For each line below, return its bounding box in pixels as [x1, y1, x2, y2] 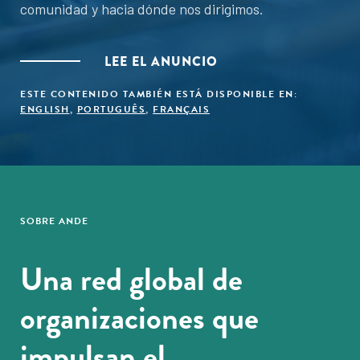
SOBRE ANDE [20, 214, 88, 228]
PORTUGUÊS [76, 102, 145, 117]
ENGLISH [20, 102, 70, 117]
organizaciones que [20, 294, 259, 342]
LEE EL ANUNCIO [104, 52, 218, 71]
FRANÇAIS [153, 102, 210, 117]
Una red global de [20, 256, 243, 303]
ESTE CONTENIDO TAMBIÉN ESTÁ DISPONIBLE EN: [20, 87, 297, 101]
